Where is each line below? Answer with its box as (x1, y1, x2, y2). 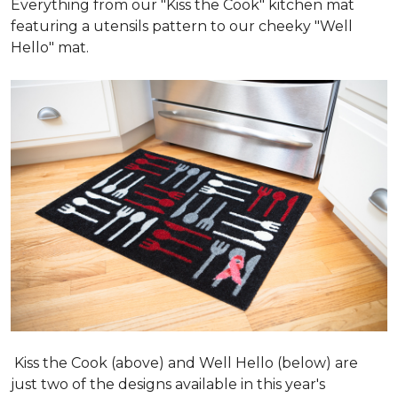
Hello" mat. (11, 39, 92, 56)
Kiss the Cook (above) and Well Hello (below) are (11, 354, 358, 371)
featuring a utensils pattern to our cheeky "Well (11, 18, 353, 35)
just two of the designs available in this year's (11, 375, 325, 393)
